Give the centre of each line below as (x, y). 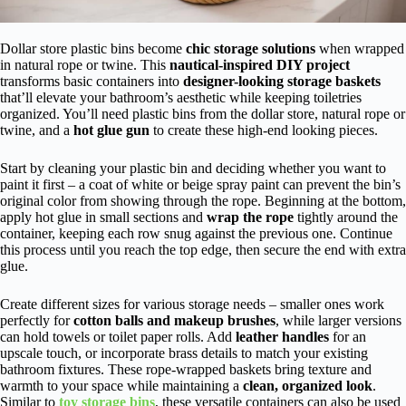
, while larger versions (338, 320)
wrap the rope (250, 217)
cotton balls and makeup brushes (174, 320)
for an (348, 336)
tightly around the (346, 217)
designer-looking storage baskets (282, 81)
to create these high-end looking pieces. (264, 130)
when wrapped (360, 48)
